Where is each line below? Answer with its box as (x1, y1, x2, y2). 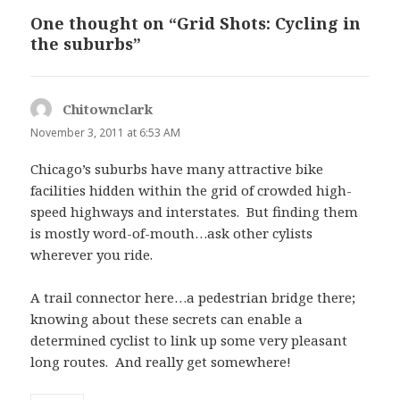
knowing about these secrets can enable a (30, 309, 304, 328)
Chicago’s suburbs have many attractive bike (30, 159, 324, 178)
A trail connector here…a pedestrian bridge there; (30, 287, 356, 306)
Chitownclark (62, 99, 154, 118)
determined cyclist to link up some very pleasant (30, 330, 348, 349)
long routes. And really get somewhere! (30, 352, 292, 371)
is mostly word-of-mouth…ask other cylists (30, 223, 313, 242)
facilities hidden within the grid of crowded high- (30, 180, 353, 199)
